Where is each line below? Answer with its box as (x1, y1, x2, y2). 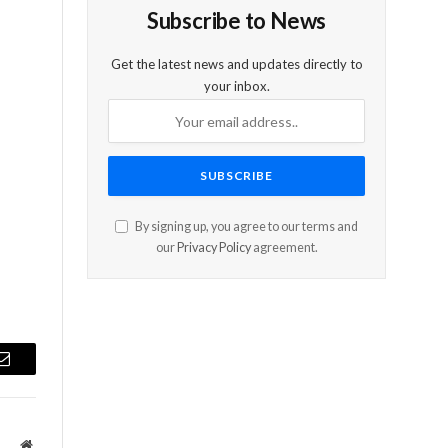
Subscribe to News (146, 7, 327, 35)
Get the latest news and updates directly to (110, 56, 363, 73)
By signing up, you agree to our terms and (133, 219, 358, 235)
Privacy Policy (176, 240, 251, 256)
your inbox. (203, 78, 270, 95)
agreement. (250, 240, 318, 256)
